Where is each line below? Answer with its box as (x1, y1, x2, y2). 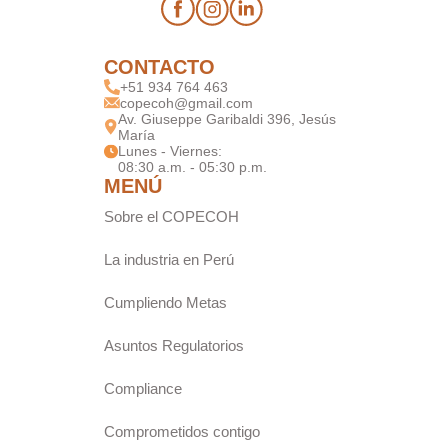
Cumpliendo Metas (104, 294, 227, 312)
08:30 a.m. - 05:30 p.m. (118, 159, 267, 176)
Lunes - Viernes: (118, 143, 226, 160)
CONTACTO (104, 56, 215, 79)
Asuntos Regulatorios (104, 337, 244, 355)
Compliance (104, 380, 182, 398)
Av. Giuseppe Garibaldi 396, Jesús (117, 111, 336, 128)
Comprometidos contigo (104, 423, 260, 441)
